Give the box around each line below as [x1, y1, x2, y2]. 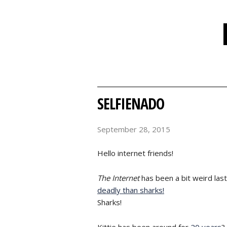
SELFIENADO [97, 93, 164, 114]
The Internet [97, 172, 139, 183]
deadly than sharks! [97, 184, 164, 195]
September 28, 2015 [97, 124, 170, 134]
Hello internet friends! [97, 147, 173, 158]
